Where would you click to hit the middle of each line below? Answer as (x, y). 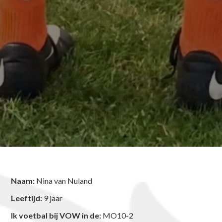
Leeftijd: (27, 198)
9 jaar (53, 198)
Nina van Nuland (64, 180)
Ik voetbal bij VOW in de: (56, 215)
